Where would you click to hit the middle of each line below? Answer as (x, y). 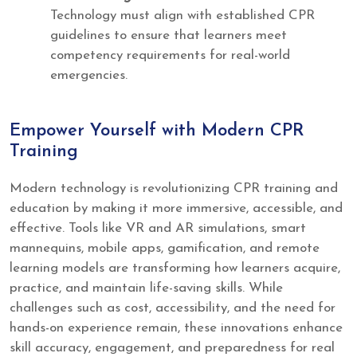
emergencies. (89, 75)
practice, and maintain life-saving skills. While (146, 288)
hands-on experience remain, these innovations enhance (176, 328)
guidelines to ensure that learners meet (169, 35)
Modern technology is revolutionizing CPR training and (174, 189)
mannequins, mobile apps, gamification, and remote (165, 249)
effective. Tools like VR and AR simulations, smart (158, 229)
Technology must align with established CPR (182, 15)
